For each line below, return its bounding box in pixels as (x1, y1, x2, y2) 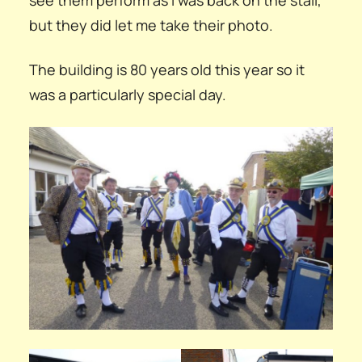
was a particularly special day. (28, 84, 226, 104)
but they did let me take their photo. (28, 15, 273, 35)
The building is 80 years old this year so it (28, 59, 305, 79)
